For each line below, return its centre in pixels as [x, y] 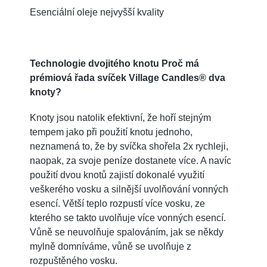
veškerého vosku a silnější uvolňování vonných [129, 189]
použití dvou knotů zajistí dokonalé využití [117, 175]
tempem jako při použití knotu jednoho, [111, 132]
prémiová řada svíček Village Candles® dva [128, 77]
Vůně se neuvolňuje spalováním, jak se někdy [127, 232]
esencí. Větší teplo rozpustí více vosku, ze [117, 203]
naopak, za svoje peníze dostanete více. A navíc [131, 160]
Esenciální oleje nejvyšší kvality [97, 12]
